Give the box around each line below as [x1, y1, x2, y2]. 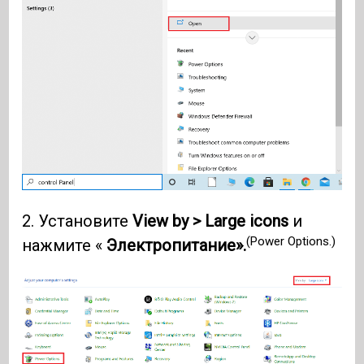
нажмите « [22, 236, 107, 255]
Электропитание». [106, 236, 247, 255]
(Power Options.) [246, 233, 336, 249]
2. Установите [22, 211, 133, 231]
